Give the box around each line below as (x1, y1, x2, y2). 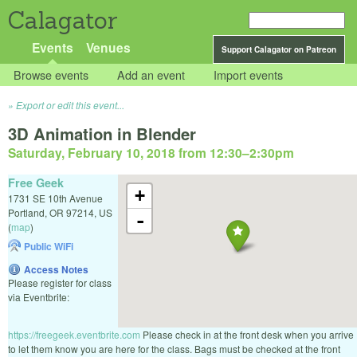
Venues (85, 38, 131, 57)
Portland (8, 205, 45, 219)
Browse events (14, 66, 89, 84)
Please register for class (8, 275, 112, 289)
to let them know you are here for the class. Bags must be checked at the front (8, 341, 340, 355)
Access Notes (24, 261, 88, 277)
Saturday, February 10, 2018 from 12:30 (8, 143, 242, 163)
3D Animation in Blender (8, 122, 196, 146)
